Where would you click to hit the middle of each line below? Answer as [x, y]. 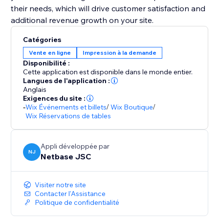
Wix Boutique [132, 107]
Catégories [42, 40]
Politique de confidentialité [77, 203]
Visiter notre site [61, 185]
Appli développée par [75, 146]
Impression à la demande [120, 53]
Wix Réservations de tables [68, 116]
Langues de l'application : [67, 81]
